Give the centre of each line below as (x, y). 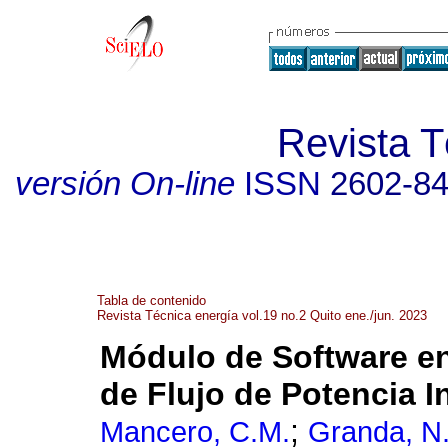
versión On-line (124, 184)
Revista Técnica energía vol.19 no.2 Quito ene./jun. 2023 (262, 315)
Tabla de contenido (151, 300)
